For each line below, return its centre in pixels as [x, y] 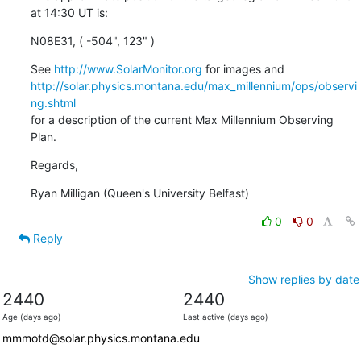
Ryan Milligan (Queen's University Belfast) [139, 193]
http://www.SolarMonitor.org [128, 68]
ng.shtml [53, 102]
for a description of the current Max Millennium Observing [182, 119]
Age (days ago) [31, 317]
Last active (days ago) [225, 317]
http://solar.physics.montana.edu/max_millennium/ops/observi [193, 85]
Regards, [54, 164]
